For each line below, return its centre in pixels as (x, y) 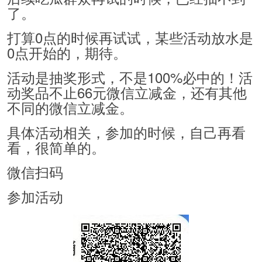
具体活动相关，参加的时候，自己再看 (126, 132)
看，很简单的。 (56, 147)
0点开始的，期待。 (67, 53)
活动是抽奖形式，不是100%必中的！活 (130, 77)
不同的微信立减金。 (70, 108)
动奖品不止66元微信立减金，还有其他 (127, 92)
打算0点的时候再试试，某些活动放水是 (130, 37)
